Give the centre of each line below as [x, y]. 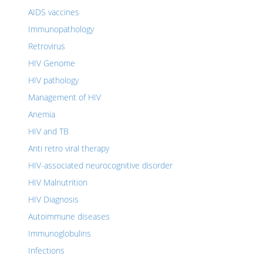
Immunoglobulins [60, 233]
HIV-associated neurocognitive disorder [100, 165]
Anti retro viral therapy [69, 148]
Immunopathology [61, 29]
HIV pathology [53, 80]
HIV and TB [48, 131]
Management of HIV [65, 97]
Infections [46, 250]
